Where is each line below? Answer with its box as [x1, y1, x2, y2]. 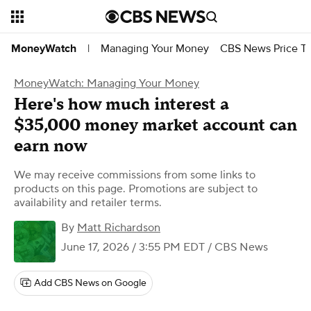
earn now [14, 135, 87, 157]
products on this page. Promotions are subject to [14, 182, 258, 196]
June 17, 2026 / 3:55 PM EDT [61, 240, 205, 254]
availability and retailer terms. [14, 196, 162, 210]
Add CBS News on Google [34, 277, 146, 289]
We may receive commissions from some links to [14, 168, 255, 182]
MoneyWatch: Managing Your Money [14, 76, 199, 90]
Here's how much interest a [14, 94, 229, 115]
